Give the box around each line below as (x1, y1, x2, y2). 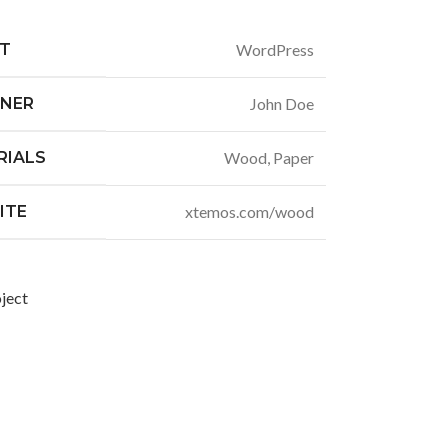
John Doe (249, 94, 314, 113)
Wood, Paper (223, 148, 314, 167)
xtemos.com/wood (184, 202, 314, 221)
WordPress (235, 40, 314, 59)
